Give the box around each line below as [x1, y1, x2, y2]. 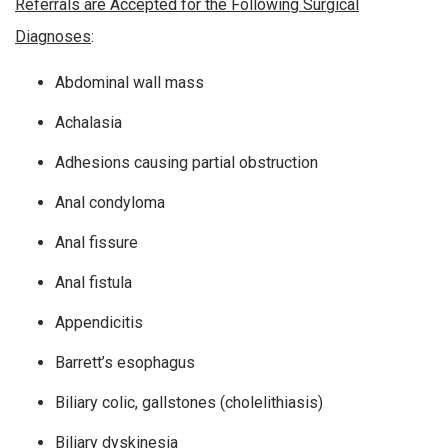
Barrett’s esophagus [55, 353, 195, 373]
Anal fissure [55, 233, 138, 253]
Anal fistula [55, 273, 132, 293]
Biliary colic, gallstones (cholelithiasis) [55, 393, 323, 413]
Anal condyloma [55, 193, 165, 213]
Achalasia [55, 113, 122, 133]
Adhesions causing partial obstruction [55, 153, 318, 173]
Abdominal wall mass [55, 73, 204, 93]
